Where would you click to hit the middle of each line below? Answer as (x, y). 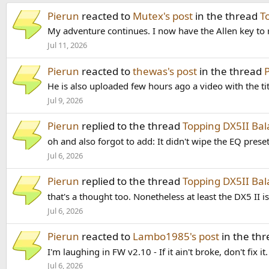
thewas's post (165, 71)
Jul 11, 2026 (67, 45)
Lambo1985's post (176, 236)
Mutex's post (163, 16)
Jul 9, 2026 (65, 101)
